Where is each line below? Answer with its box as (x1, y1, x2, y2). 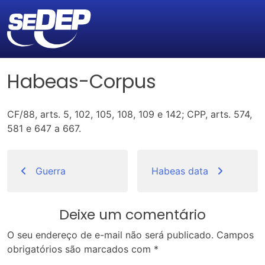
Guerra (35, 165, 66, 177)
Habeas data (151, 165, 208, 177)
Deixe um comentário (59, 205, 206, 225)
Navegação (7, 147, 93, 169)
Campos (216, 229, 254, 241)
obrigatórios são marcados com (7, 243, 154, 256)
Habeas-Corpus (7, 68, 156, 95)
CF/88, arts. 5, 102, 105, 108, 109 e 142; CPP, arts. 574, (7, 108, 252, 121)
